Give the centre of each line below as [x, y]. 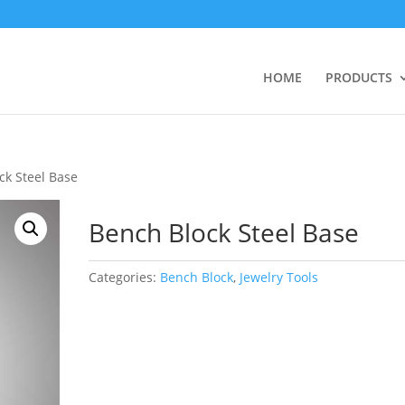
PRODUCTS [358, 77]
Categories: [125, 277]
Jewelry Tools [279, 277]
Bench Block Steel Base [224, 232]
